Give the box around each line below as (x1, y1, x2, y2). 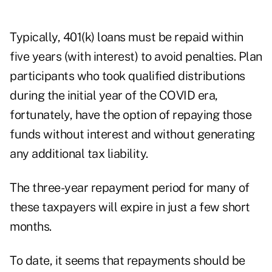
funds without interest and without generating (10, 127, 255, 142)
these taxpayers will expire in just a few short (10, 200, 250, 215)
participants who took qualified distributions (10, 69, 245, 84)
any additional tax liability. (10, 146, 148, 161)
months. (10, 219, 52, 234)
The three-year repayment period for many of (10, 180, 250, 195)
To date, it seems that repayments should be (10, 253, 245, 268)
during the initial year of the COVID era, (10, 88, 218, 103)
